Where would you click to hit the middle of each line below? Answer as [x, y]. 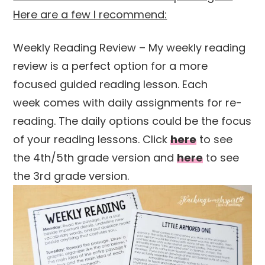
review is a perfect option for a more [111, 66]
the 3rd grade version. [71, 176]
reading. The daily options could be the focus [132, 121]
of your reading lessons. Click [92, 140]
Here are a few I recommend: [90, 15]
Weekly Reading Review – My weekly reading [130, 48]
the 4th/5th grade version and [95, 158]
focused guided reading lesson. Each [111, 85]
